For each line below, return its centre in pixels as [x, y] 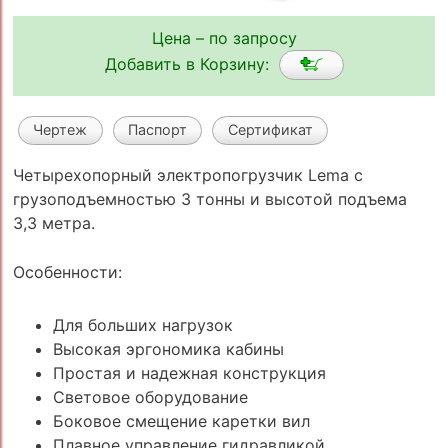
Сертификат [270, 130]
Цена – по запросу [224, 38]
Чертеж [60, 130]
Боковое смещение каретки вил [181, 420]
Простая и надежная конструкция [189, 372]
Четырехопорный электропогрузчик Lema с [187, 174]
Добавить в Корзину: [191, 63]
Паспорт [157, 130]
